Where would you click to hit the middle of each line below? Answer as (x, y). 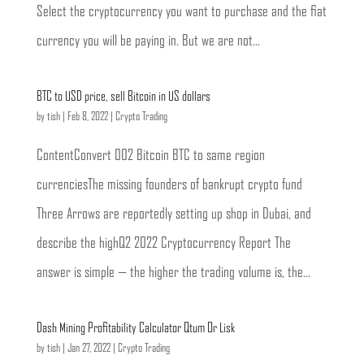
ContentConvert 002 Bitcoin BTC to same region (150, 156)
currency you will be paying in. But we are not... (148, 41)
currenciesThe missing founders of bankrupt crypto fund (169, 185)
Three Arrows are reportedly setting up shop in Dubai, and (173, 214)
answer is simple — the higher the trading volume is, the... (173, 273)
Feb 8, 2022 (87, 117)
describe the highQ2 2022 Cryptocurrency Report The (163, 244)
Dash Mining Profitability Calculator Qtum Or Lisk (135, 328)
